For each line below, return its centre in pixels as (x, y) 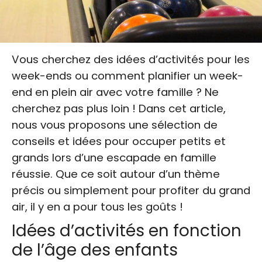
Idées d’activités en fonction (127, 230)
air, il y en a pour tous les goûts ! (97, 206)
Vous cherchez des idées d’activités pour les (131, 59)
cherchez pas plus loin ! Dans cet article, (119, 108)
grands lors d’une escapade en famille (114, 157)
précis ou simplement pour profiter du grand (131, 190)
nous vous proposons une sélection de (115, 125)
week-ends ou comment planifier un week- (127, 75)
